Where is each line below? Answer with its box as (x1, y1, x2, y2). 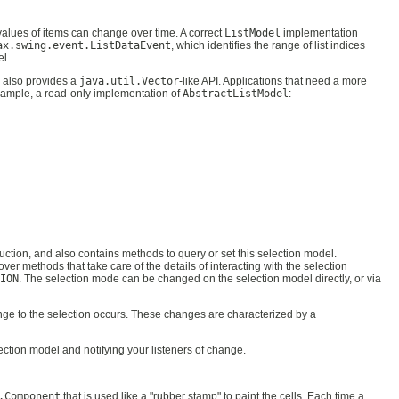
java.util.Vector (79, 74, 179, 87)
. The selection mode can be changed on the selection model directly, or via (19, 272, 381, 285)
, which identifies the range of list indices (171, 38, 365, 52)
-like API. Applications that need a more (179, 74, 367, 87)
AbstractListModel (183, 86, 289, 100)
